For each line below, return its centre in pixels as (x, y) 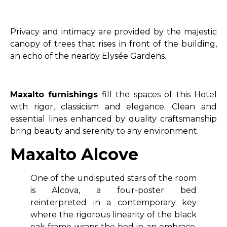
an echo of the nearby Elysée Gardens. (88, 56)
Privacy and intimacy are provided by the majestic (113, 31)
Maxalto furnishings (54, 95)
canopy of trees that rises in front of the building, (113, 44)
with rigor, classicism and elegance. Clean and (113, 107)
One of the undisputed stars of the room (113, 178)
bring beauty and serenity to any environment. (104, 131)
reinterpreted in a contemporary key (113, 202)
